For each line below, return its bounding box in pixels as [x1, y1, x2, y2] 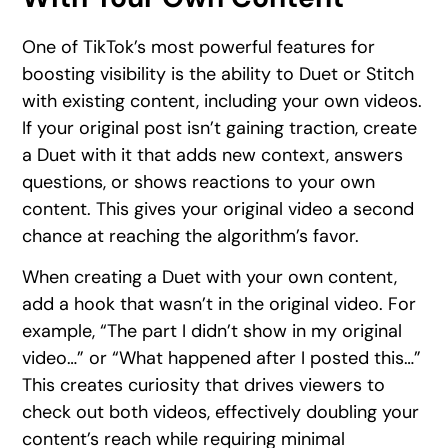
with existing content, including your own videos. [22, 88, 423, 113]
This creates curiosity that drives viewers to [22, 372, 386, 397]
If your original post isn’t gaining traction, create [22, 115, 418, 140]
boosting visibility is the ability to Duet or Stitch [22, 61, 415, 86]
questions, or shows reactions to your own [22, 169, 376, 194]
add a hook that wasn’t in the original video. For [22, 291, 417, 316]
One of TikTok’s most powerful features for [22, 34, 376, 59]
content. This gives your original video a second [22, 196, 415, 221]
